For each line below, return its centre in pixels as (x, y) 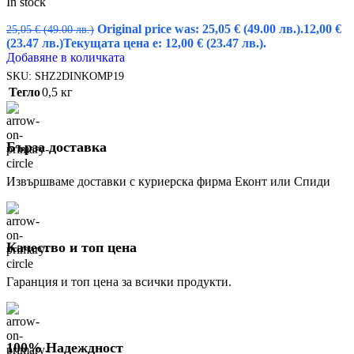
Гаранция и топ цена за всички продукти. (119, 282)
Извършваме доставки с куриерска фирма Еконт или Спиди (168, 182)
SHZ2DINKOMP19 (79, 76)
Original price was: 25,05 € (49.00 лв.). (200, 29)
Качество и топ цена (72, 248)
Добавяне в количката (66, 58)
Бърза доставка (56, 147)
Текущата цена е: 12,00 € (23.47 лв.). (165, 43)
